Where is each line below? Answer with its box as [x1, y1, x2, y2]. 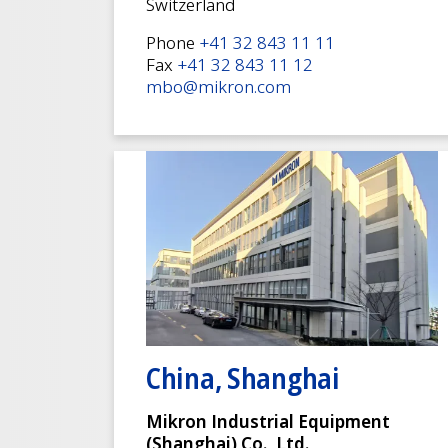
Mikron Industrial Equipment [146, 409, 394, 433]
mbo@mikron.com [146, 75, 291, 99]
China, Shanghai [146, 358, 340, 397]
